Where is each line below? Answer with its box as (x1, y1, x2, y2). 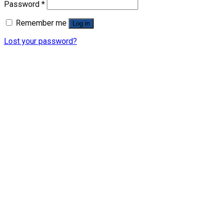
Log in (73, 20, 90, 28)
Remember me (16, 18, 67, 28)
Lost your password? (4, 37, 77, 46)
